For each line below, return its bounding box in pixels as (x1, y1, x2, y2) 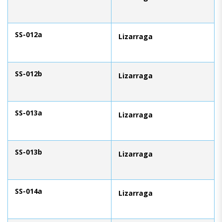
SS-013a (15, 108, 42, 117)
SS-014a (15, 186, 42, 196)
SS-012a (15, 29, 42, 39)
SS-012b (15, 68, 42, 78)
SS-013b (15, 147, 42, 157)
